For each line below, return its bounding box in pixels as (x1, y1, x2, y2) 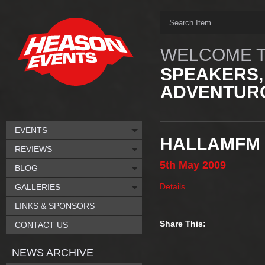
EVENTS (15, 125, 47, 135)
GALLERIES (15, 182, 60, 192)
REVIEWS (15, 144, 52, 154)
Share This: (160, 219, 206, 228)
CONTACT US (15, 220, 68, 230)
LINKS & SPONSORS (15, 201, 95, 211)
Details (160, 182, 185, 191)
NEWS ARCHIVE (12, 247, 93, 258)
